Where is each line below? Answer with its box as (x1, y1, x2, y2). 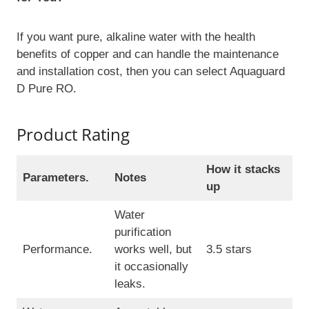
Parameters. (22, 171, 92, 185)
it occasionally (114, 260, 188, 274)
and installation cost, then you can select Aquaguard (17, 65, 285, 79)
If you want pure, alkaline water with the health (17, 30, 255, 44)
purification (114, 226, 171, 239)
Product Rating (17, 123, 130, 146)
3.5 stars (206, 243, 252, 257)
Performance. (22, 243, 92, 257)
